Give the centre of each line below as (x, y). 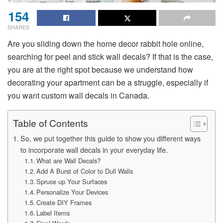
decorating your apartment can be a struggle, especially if (108, 82)
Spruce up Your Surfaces (72, 181)
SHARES (18, 27)
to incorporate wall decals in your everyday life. (94, 149)
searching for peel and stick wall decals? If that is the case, (110, 56)
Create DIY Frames (64, 202)
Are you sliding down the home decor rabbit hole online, (106, 43)
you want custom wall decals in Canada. (78, 95)
